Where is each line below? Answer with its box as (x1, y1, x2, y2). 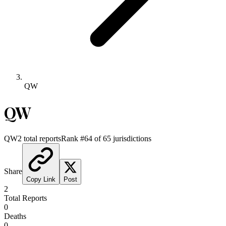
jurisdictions (111, 134, 151, 143)
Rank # (61, 134, 84, 143)
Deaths (4, 211, 26, 220)
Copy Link (26, 175, 55, 183)
